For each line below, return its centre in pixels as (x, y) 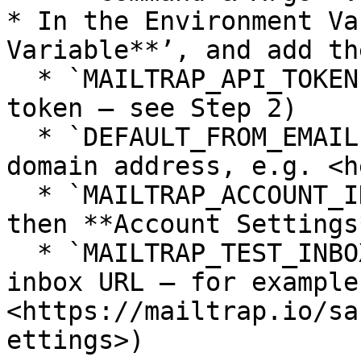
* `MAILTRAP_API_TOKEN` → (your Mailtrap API (22, 79)
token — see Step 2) (152, 108)
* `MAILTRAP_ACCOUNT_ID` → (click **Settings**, (22, 195)
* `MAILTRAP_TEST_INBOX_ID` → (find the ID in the (22, 253)
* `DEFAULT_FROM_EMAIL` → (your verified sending (22, 137)
